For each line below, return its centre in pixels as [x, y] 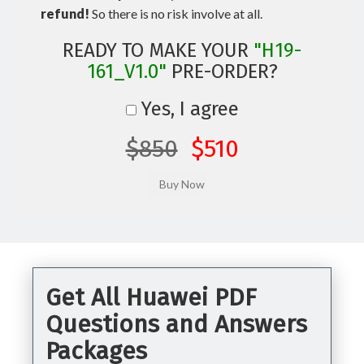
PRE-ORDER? [222, 71]
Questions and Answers [176, 324]
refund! [65, 13]
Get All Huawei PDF [151, 297]
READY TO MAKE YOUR [158, 50]
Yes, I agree [187, 109]
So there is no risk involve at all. [176, 13]
